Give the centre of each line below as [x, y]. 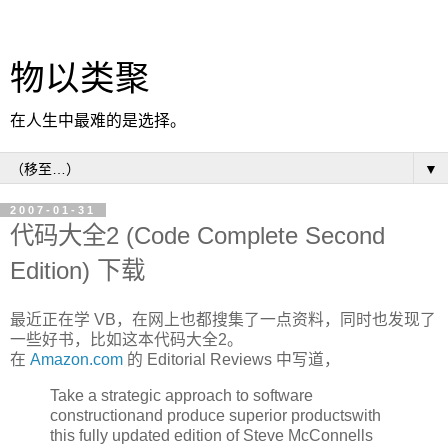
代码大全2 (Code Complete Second [197, 235]
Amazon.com [76, 359]
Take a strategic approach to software [181, 395]
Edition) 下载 [77, 270]
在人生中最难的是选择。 [98, 120]
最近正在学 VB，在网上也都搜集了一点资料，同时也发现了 [223, 319]
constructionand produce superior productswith [215, 415]
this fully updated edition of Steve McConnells [211, 435]
